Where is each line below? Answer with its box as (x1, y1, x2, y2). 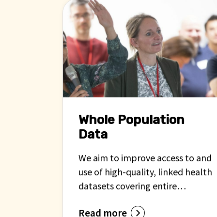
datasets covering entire (78, 180, 177, 192)
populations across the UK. (78, 194, 189, 206)
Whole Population (78, 112, 185, 127)
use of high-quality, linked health (78, 166, 212, 178)
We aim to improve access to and (78, 152, 212, 164)
